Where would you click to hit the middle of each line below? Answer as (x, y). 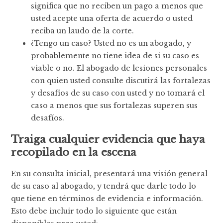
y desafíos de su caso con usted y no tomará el (118, 93)
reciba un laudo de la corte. (83, 31)
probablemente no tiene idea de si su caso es (115, 56)
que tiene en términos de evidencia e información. (107, 198)
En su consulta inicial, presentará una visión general (110, 173)
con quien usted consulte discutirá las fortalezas (121, 80)
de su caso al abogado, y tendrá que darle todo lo (104, 186)
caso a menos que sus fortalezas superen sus (114, 105)
